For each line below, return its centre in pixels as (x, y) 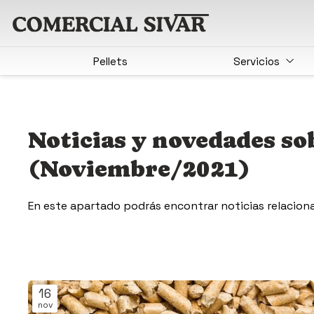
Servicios (256, 61)
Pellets (110, 61)
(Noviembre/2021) (139, 169)
